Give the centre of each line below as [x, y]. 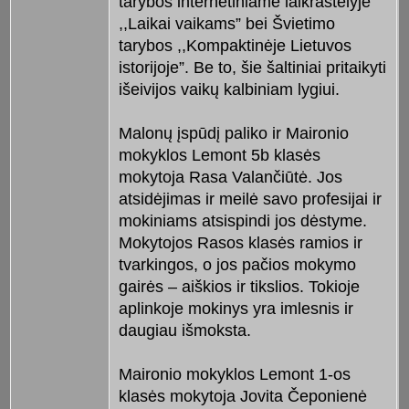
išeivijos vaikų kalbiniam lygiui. [229, 90]
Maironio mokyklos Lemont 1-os [234, 375]
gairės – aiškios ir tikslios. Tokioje [239, 287]
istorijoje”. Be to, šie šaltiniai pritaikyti [252, 68]
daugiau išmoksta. [184, 331]
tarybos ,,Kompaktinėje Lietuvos [235, 46]
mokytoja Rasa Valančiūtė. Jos [230, 178]
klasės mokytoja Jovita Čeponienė [242, 397]
